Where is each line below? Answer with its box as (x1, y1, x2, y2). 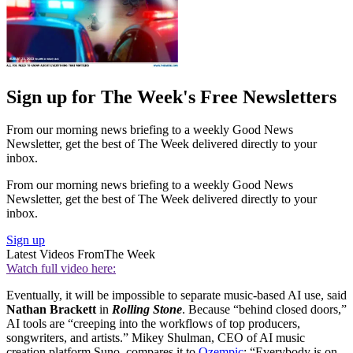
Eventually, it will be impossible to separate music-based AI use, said (6, 288, 347, 303)
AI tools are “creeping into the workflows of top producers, (6, 317, 300, 331)
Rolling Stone (112, 303, 182, 317)
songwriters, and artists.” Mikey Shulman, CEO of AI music (6, 331, 305, 345)
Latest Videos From (6, 247, 104, 262)
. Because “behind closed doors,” (182, 303, 347, 317)
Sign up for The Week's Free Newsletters (6, 86, 336, 107)
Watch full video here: (6, 262, 116, 276)
